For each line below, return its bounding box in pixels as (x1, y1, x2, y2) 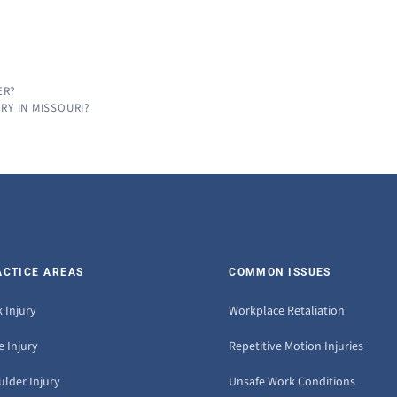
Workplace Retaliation (229, 302, 346, 321)
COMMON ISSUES (229, 266, 331, 279)
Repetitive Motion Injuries (229, 338, 364, 356)
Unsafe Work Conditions (229, 373, 356, 392)
